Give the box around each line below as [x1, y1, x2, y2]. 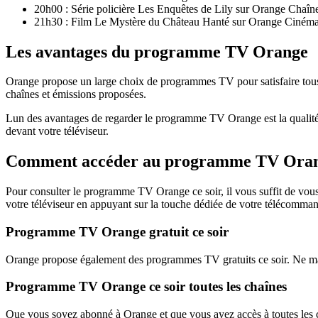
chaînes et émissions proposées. [6, 88, 146, 101]
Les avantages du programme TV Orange [6, 42, 308, 61]
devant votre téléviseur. [6, 125, 109, 138]
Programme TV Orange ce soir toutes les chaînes [6, 279, 287, 295]
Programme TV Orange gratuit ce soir [6, 224, 229, 239]
